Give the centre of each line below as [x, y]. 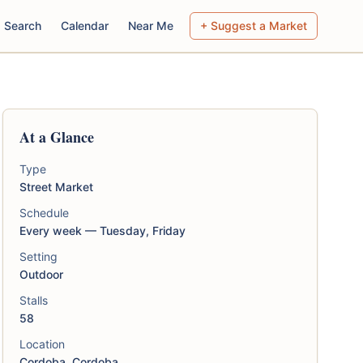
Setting [38, 256]
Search [23, 26]
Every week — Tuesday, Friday [102, 231]
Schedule [44, 213]
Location [42, 344]
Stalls [33, 300]
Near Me [151, 26]
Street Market [56, 187]
